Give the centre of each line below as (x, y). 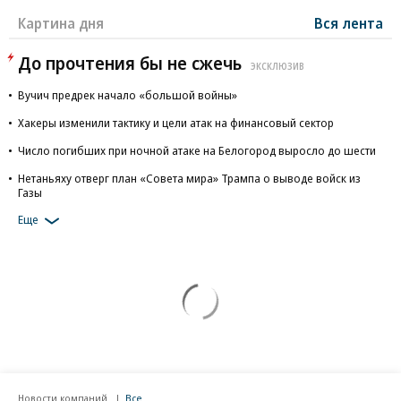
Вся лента (349, 23)
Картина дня (61, 23)
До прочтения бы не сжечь (130, 63)
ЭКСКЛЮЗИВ (277, 66)
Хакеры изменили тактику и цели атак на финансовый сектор (176, 123)
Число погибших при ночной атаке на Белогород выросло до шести (197, 150)
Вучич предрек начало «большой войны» (128, 95)
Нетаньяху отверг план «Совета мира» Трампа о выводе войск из (189, 178)
